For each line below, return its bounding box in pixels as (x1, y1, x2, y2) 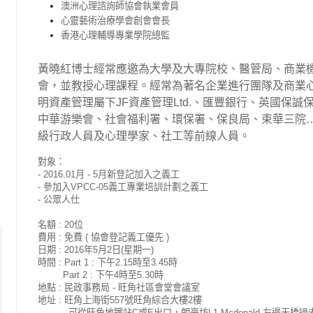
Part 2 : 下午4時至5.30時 (38, 269, 163, 280)
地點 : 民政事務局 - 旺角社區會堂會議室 (38, 282, 200, 293)
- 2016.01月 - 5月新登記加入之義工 (38, 168, 180, 180)
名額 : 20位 (38, 219, 83, 230)
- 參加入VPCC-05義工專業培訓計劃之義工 (38, 181, 208, 192)
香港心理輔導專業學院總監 (61, 30, 170, 41)
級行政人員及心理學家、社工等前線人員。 (38, 129, 250, 142)
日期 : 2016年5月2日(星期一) (38, 244, 154, 255)
